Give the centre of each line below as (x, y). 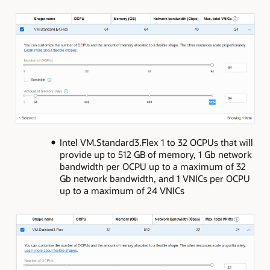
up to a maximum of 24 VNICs (122, 190)
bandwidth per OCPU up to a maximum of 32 (152, 166)
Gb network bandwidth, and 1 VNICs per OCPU (155, 178)
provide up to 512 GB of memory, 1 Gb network (155, 154)
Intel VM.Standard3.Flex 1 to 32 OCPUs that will (156, 142)
